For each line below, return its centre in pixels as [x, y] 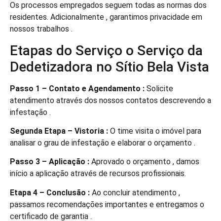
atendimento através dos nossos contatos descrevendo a [110, 100]
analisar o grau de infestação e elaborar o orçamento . [103, 143]
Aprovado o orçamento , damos [144, 162]
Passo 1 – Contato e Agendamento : [77, 88]
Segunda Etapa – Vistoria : [59, 131]
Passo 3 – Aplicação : [50, 162]
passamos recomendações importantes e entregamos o [107, 204]
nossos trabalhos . [41, 29]
